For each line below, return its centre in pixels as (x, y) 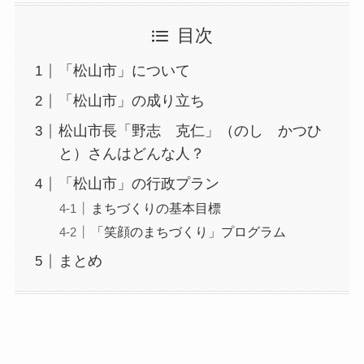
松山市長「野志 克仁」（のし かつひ (190, 131)
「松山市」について (124, 71)
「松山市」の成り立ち (131, 101)
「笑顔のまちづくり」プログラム (188, 232)
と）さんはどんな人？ (131, 154)
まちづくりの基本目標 (156, 208)
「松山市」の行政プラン (139, 184)
